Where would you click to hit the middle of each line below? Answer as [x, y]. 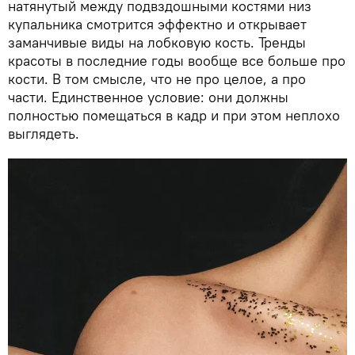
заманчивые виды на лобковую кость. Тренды [157, 42]
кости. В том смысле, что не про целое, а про [157, 78]
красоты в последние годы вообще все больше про [177, 60]
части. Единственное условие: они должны [148, 97]
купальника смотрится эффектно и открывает [157, 24]
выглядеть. [46, 133]
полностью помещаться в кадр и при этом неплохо [174, 115]
